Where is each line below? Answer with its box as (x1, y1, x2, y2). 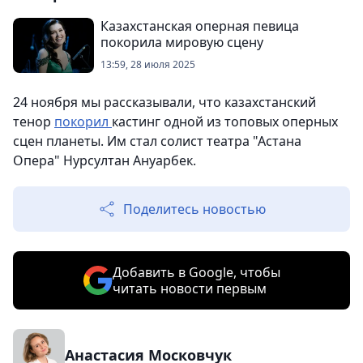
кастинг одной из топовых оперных (112, 113, 338, 130)
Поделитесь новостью (123, 200, 266, 218)
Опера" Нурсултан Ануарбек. (13, 152, 196, 169)
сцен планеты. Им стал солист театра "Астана (13, 132, 301, 150)
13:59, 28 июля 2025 (100, 58, 195, 71)
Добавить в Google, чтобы (112, 263, 280, 281)
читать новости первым (112, 280, 267, 297)
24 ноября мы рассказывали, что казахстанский (13, 93, 316, 111)
